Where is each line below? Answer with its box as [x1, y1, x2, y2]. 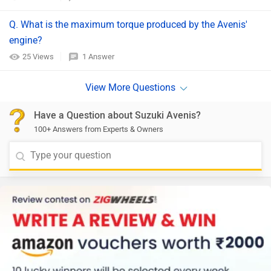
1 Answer [82, 52, 114, 61]
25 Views [22, 52, 56, 61]
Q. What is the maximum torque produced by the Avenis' [9, 19, 247, 30]
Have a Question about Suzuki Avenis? [34, 109, 201, 121]
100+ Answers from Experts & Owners [34, 125, 163, 134]
